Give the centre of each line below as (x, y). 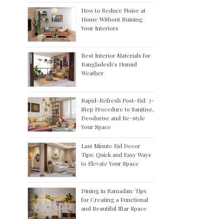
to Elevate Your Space (110, 163)
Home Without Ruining (112, 19)
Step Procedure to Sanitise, (118, 109)
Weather (92, 73)
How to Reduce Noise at (113, 10)
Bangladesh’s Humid (109, 64)
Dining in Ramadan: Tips (114, 191)
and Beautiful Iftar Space (114, 208)
